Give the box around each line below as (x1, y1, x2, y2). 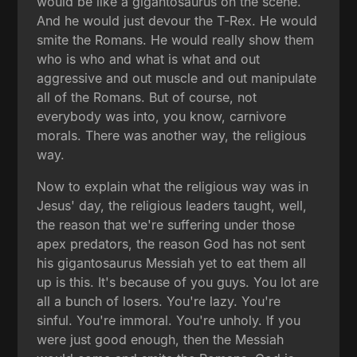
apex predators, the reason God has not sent (37, 235, 306, 252)
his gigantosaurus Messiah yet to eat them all (37, 254, 307, 271)
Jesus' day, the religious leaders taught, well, (37, 197, 308, 214)
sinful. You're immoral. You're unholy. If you (37, 312, 301, 328)
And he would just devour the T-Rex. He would (37, 12, 318, 29)
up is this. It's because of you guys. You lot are (37, 273, 320, 290)
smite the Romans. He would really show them (37, 31, 315, 48)
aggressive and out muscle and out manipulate (37, 69, 317, 86)
